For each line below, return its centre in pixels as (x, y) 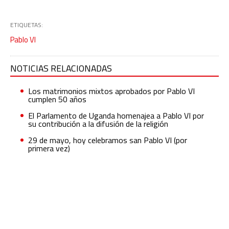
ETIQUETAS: (27, 25)
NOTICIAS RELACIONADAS (61, 68)
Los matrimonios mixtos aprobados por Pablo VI (111, 91)
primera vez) (49, 148)
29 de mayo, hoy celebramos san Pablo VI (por (108, 140)
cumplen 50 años (57, 99)
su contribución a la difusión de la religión (98, 124)
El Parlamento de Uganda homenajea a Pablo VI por (116, 116)
